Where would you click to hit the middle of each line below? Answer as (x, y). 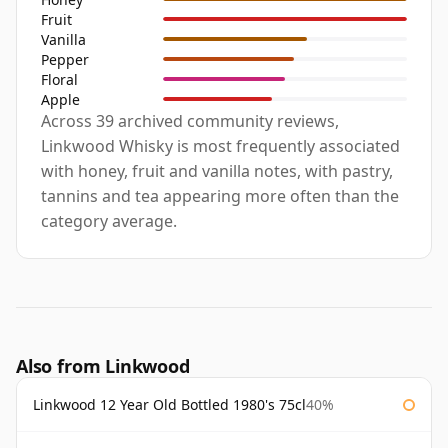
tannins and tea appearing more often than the (220, 196)
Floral (59, 79)
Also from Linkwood (103, 366)
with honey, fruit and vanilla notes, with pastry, (217, 171)
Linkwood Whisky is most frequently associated (220, 146)
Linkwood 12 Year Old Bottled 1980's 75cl (169, 405)
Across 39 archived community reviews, (190, 121)
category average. (109, 221)
